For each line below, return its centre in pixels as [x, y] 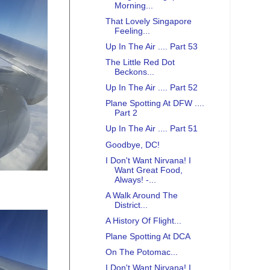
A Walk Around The [141, 195]
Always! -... [135, 180]
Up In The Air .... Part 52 [151, 88]
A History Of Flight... [143, 221]
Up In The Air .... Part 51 [151, 129]
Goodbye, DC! [132, 145]
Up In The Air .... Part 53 [151, 46]
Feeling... [132, 31]
